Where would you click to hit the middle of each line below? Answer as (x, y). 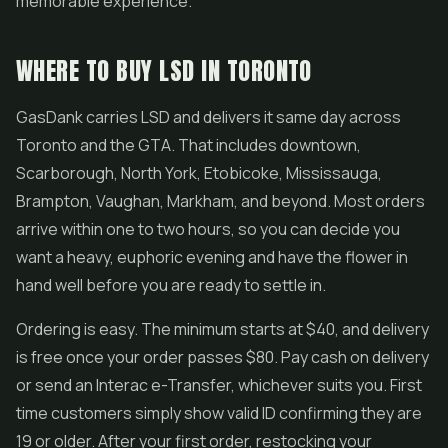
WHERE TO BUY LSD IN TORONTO (164, 71)
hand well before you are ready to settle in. (171, 285)
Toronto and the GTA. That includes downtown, (188, 145)
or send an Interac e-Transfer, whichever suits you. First (219, 385)
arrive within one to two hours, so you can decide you (208, 229)
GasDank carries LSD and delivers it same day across (208, 117)
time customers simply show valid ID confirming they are (219, 413)
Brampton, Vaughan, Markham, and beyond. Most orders (220, 201)
